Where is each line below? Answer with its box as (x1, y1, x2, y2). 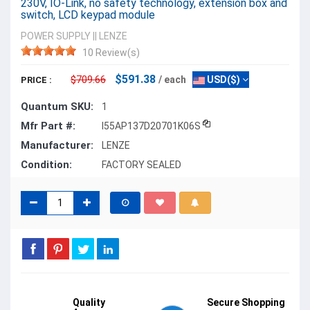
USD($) (205, 73, 240, 85)
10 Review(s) (82, 46, 140, 58)
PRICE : (21, 74, 52, 85)
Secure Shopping (207, 296, 285, 308)
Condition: (21, 158, 72, 171)
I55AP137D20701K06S (102, 120, 201, 131)
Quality (73, 296, 105, 308)
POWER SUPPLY (21, 30, 91, 42)
